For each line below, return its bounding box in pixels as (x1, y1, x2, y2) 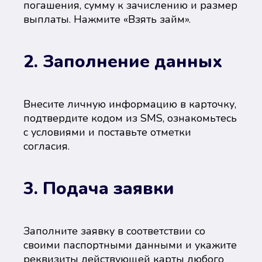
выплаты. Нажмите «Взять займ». (23, 12, 191, 26)
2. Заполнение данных (23, 50, 223, 74)
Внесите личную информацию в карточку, (23, 97, 236, 111)
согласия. (23, 139, 70, 153)
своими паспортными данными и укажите (23, 238, 237, 252)
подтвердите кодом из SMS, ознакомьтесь (23, 111, 237, 125)
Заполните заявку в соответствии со (23, 224, 205, 238)
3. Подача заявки (23, 177, 174, 201)
